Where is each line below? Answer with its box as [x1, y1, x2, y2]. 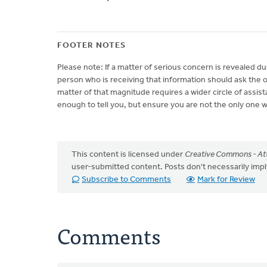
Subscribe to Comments [82, 175, 171, 184]
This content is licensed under [72, 150, 185, 159]
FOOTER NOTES [57, 41, 126, 50]
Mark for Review [197, 175, 255, 184]
